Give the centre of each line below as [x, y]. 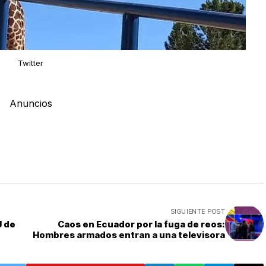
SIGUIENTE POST [197, 212]
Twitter [31, 63]
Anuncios [31, 104]
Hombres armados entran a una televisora [129, 235]
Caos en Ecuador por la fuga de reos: [141, 224]
